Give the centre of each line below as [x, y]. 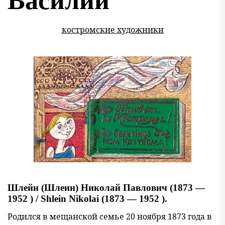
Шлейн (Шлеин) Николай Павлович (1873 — [106, 188]
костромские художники [113, 30]
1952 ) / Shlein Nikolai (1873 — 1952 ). [87, 199]
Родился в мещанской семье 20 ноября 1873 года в [110, 216]
